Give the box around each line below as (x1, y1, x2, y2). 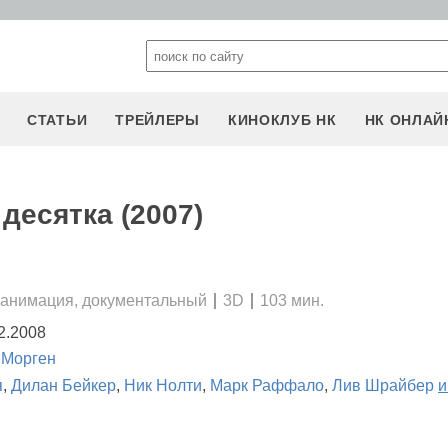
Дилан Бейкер (11, 376, 116, 394)
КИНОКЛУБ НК (227, 112, 337, 128)
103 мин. (260, 291, 324, 309)
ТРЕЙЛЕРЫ (115, 112, 200, 128)
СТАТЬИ (27, 112, 88, 128)
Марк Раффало (210, 376, 324, 394)
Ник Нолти (124, 376, 202, 394)
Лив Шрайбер (332, 376, 434, 394)
